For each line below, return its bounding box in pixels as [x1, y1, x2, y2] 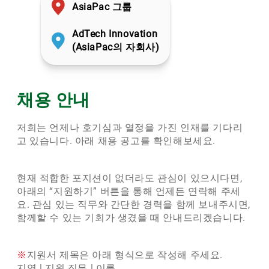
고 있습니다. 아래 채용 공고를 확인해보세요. [17, 134, 216, 147]
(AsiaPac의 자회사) [72, 41, 160, 53]
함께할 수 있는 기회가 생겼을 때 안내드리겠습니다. [17, 211, 246, 223]
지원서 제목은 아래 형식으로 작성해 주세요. [26, 249, 223, 261]
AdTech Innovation [72, 28, 158, 40]
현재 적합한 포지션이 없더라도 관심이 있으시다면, [17, 172, 243, 184]
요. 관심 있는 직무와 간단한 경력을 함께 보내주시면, [17, 198, 251, 210]
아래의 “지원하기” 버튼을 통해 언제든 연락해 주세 [17, 185, 241, 197]
